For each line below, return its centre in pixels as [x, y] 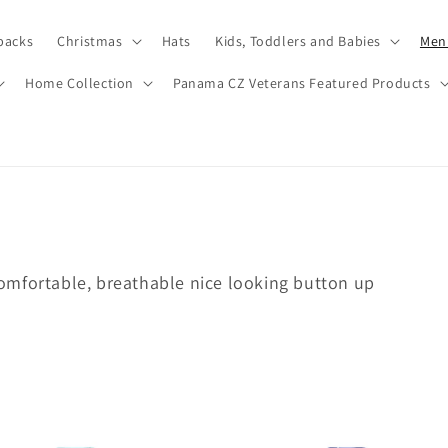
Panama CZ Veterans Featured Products [301, 83]
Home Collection [79, 83]
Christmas [90, 41]
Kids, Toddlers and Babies [297, 41]
